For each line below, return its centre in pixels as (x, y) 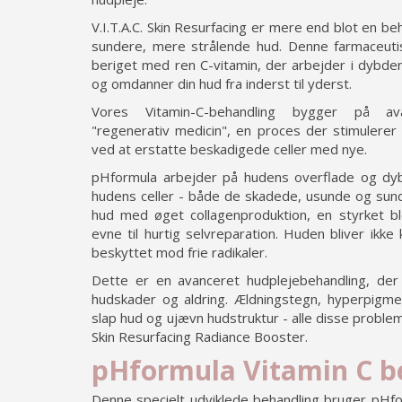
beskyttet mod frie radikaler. (179, 252)
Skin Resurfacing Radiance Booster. (200, 336)
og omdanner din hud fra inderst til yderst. (222, 83)
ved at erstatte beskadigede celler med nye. (229, 149)
